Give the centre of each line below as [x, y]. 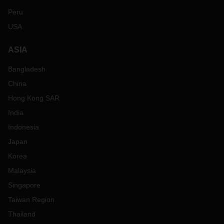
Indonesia [23, 127]
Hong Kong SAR [34, 98]
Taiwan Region [31, 199]
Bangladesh [27, 69]
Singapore [24, 185]
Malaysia [22, 170]
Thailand [22, 214]
